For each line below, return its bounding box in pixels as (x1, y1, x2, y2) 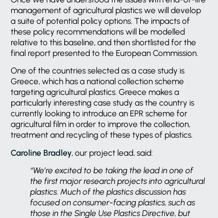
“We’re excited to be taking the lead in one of (30, 165, 194, 176)
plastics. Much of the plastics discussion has (30, 187, 186, 197)
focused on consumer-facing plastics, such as (30, 198, 196, 208)
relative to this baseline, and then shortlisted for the (11, 37, 197, 47)
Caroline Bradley (11, 147, 72, 158)
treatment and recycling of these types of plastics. (11, 130, 193, 140)
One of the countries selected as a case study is (11, 66, 185, 76)
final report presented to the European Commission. (11, 48, 199, 58)
